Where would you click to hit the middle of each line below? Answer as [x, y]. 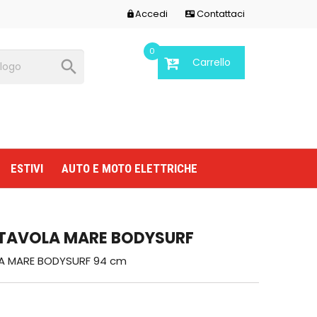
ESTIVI [27, 168]
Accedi [152, 14]
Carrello [211, 62]
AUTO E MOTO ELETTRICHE [129, 168]
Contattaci [220, 14]
